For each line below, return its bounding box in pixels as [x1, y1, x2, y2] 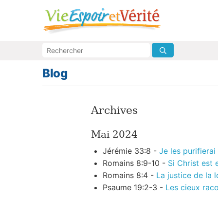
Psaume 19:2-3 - [103, 182, 165, 193]
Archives [91, 104, 138, 117]
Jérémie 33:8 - [103, 146, 159, 156]
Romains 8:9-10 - [103, 158, 168, 168]
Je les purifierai [159, 146, 216, 156]
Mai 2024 [91, 128, 138, 141]
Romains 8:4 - [103, 170, 156, 181]
